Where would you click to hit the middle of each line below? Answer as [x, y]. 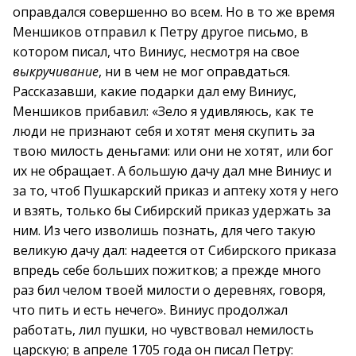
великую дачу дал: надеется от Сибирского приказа [174, 250]
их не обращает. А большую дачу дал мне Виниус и [172, 171]
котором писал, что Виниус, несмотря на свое [156, 52]
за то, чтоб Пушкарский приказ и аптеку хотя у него [176, 191]
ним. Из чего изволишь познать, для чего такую [164, 230]
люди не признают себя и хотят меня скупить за [164, 131]
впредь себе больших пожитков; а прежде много [167, 270]
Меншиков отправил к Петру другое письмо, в [161, 32]
